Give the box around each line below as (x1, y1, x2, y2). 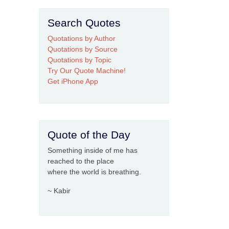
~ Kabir (48, 187, 71, 195)
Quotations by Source (48, 45, 118, 53)
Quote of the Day (48, 129, 130, 141)
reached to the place (48, 157, 114, 165)
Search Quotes (48, 17, 121, 29)
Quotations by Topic (48, 56, 111, 64)
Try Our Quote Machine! (48, 66, 126, 75)
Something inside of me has (48, 146, 138, 154)
